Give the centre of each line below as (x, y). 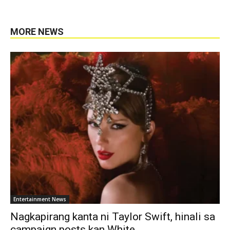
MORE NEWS (37, 31)
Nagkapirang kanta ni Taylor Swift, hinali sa (113, 216)
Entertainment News (40, 199)
